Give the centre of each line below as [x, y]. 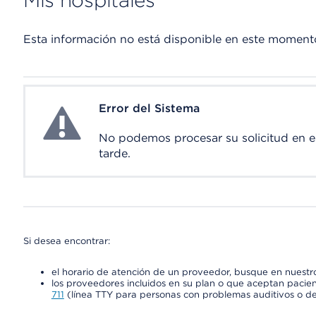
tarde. [114, 153]
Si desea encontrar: [66, 241]
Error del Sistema [149, 108]
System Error [75, 109]
